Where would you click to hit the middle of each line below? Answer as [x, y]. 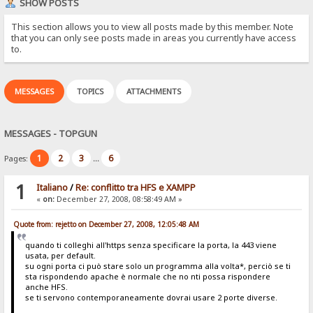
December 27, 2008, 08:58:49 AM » [118, 199]
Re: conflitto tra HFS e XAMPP [135, 188]
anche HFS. [46, 286]
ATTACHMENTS [154, 91]
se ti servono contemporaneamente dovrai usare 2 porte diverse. [151, 297]
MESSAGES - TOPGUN [51, 133]
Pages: [17, 159]
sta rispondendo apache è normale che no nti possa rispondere [147, 276]
